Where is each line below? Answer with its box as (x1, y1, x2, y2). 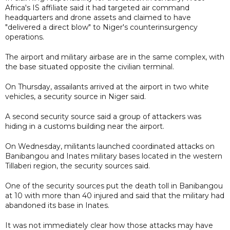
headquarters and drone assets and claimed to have (5, 12, 191, 22)
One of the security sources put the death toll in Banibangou (5, 181, 223, 190)
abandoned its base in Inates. (5, 200, 109, 210)
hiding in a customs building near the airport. (5, 121, 164, 131)
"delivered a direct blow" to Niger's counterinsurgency (5, 22, 198, 32)
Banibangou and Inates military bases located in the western (5, 151, 222, 161)
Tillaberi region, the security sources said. (5, 161, 150, 170)
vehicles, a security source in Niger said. (5, 91, 146, 101)
